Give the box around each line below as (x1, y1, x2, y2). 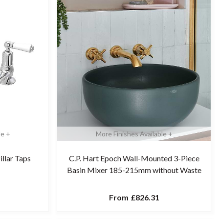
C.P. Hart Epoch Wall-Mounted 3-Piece (68, 153, 199, 163)
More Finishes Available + (95, 130, 173, 138)
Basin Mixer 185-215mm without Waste (66, 165, 201, 175)
